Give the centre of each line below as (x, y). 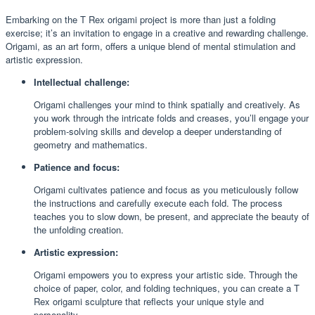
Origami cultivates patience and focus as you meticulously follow (166, 189)
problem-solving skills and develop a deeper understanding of (158, 131)
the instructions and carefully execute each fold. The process (158, 202)
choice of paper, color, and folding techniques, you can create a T (167, 288)
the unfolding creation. (79, 229)
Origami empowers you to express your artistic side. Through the (166, 274)
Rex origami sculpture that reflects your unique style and (149, 301)
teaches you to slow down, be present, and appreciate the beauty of (172, 216)
